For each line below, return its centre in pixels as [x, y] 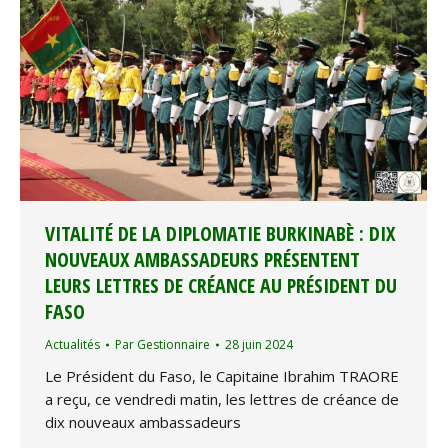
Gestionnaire [173, 345]
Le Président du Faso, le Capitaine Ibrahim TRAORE [222, 376]
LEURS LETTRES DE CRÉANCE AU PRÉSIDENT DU [221, 286]
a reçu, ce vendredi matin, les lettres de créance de [222, 399]
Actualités [72, 345]
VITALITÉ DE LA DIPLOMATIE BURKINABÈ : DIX [220, 234]
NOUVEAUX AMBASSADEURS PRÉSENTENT [202, 260]
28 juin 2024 [259, 345]
